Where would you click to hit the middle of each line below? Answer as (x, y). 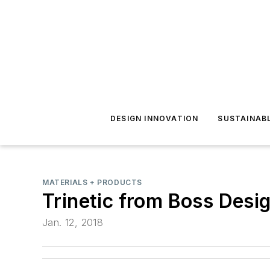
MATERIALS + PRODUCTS (92, 182)
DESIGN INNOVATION (155, 118)
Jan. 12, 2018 (73, 223)
